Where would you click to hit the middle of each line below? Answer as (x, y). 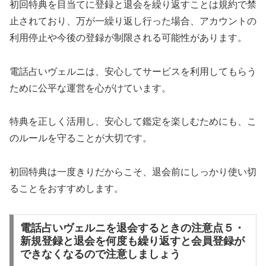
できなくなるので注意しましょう (100, 254)
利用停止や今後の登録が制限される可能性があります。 (128, 37)
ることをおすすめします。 (66, 189)
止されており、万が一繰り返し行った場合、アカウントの (133, 21)
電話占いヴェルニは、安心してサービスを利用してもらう (133, 71)
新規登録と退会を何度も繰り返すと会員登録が (132, 241)
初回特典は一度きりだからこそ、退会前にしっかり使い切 (133, 172)
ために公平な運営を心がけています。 (90, 88)
